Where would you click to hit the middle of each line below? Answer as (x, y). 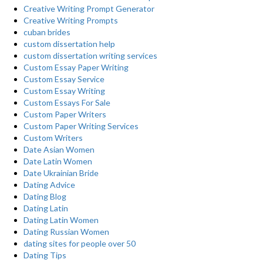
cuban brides (47, 32)
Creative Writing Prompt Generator (89, 9)
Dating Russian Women (66, 232)
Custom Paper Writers (65, 114)
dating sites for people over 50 (80, 243)
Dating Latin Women (61, 220)
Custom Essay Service (64, 79)
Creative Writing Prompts (71, 20)
